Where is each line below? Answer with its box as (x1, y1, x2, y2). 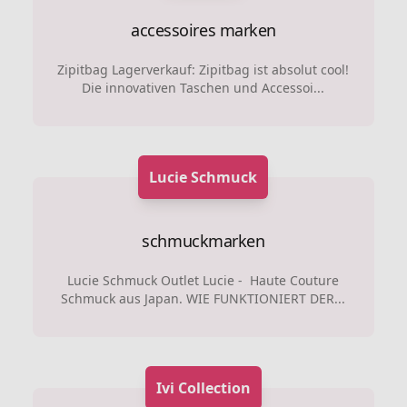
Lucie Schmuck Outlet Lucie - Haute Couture (67, 271, 340, 289)
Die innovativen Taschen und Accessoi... (82, 78, 325, 96)
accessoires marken (131, 18, 276, 41)
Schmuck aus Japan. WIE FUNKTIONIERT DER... (61, 289, 346, 307)
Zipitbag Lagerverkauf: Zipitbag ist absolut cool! (57, 60, 350, 78)
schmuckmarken (142, 229, 265, 252)
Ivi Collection (155, 377, 251, 398)
